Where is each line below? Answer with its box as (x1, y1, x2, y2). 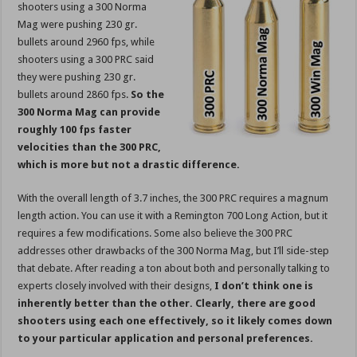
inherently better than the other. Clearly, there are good (18, 297, 316, 310)
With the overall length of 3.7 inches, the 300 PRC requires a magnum (18, 192, 329, 205)
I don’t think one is (214, 280, 314, 292)
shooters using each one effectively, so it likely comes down (18, 315, 333, 328)
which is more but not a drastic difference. (18, 159, 241, 171)
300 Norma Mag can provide (18, 106, 161, 119)
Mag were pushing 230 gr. (18, 18, 138, 31)
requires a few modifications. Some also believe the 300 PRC (18, 227, 293, 240)
